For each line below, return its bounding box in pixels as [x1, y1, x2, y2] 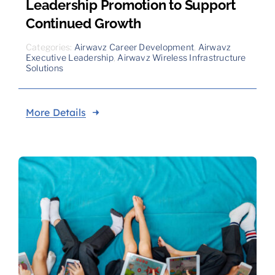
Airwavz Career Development [74, 42, 195, 53]
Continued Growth [25, 15, 141, 32]
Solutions [25, 63, 64, 74]
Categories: [25, 42, 74, 53]
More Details [25, 106, 86, 119]
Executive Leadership [25, 52, 114, 63]
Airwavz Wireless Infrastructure [117, 52, 246, 63]
